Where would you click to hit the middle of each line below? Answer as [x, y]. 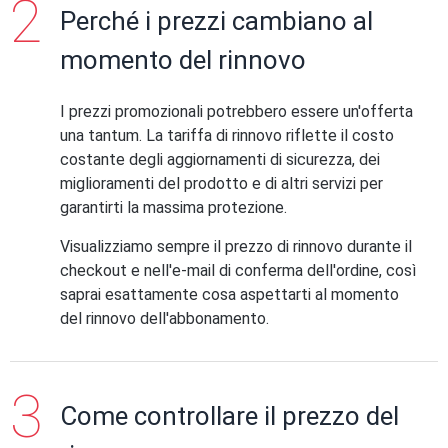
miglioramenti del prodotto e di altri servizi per [221, 183]
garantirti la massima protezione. [173, 207]
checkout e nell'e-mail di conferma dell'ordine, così [238, 270]
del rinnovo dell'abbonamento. [164, 318]
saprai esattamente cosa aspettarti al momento [229, 294]
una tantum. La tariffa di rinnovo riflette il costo [227, 135]
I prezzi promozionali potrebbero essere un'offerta [236, 111]
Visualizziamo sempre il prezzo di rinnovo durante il [236, 246]
